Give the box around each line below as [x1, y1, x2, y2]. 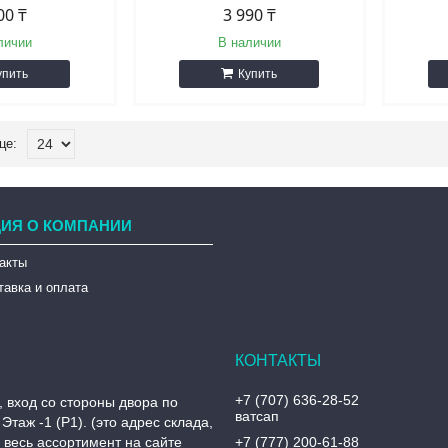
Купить [238, 67, 278, 81]
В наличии [217, 35, 281, 50]
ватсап [235, 408, 280, 424]
